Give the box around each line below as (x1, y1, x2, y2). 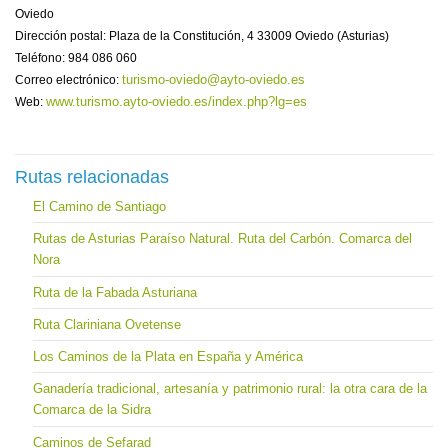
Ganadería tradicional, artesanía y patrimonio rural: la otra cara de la (32, 380, 427, 396)
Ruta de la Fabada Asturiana (32, 284, 197, 300)
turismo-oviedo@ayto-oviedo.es (122, 71, 305, 87)
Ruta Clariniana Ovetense (32, 316, 181, 332)
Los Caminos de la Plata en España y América (32, 348, 303, 364)
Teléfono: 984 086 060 (15, 50, 137, 65)
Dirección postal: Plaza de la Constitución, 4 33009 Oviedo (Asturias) (15, 28, 389, 43)
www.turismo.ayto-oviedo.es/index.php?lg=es (46, 93, 307, 109)
